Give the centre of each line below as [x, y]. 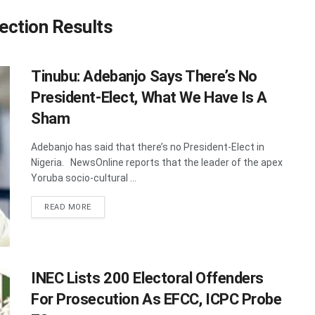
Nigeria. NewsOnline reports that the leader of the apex [157, 162]
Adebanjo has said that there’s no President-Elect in [148, 147]
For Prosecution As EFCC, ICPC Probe [156, 300]
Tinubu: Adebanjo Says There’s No [144, 76]
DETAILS [108, 206]
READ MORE [68, 207]
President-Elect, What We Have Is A [149, 97]
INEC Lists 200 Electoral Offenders [148, 278]
